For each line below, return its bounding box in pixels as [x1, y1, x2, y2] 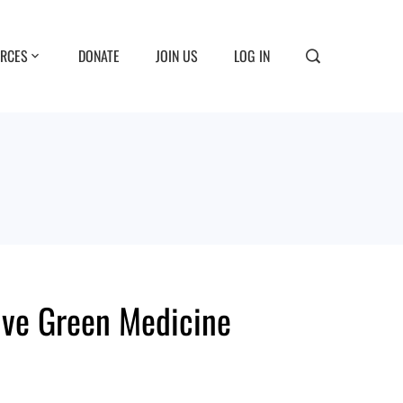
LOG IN [234, 44, 270, 67]
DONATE [78, 44, 120, 67]
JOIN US [156, 44, 198, 67]
